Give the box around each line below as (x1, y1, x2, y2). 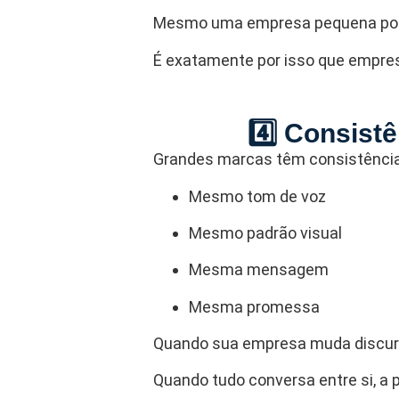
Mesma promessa (189, 297, 320, 316)
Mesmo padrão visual (189, 223, 342, 242)
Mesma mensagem (189, 260, 329, 280)
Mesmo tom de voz (189, 186, 326, 206)
